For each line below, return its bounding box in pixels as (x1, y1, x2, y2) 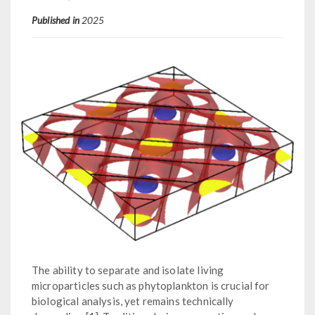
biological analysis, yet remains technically (32, 294, 234, 307)
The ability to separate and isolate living (32, 263, 224, 276)
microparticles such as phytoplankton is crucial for (32, 278, 270, 292)
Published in (32, 14, 82, 26)
